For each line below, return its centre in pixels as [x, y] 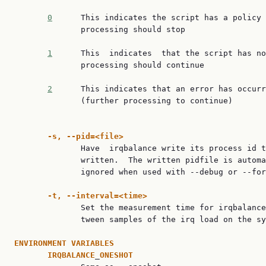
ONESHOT [116, 255]
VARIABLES [93, 243]
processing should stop [100, 29]
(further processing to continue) [123, 101]
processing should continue [109, 65]
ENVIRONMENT [40, 243]
